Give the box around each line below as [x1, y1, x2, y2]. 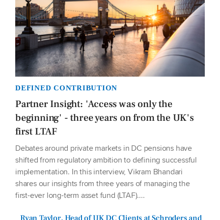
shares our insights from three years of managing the [15, 177, 190, 189]
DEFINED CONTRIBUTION [15, 83, 117, 92]
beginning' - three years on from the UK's [15, 111, 194, 124]
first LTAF [15, 125, 57, 138]
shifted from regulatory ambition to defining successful [15, 154, 197, 165]
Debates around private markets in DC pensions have [15, 142, 192, 154]
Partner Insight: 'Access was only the [15, 97, 172, 110]
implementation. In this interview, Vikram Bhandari [15, 165, 183, 177]
